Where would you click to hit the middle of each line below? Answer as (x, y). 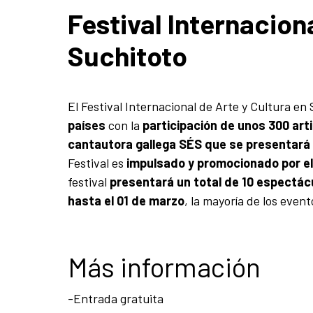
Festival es (96, 162)
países (87, 125)
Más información (164, 266)
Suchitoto (128, 55)
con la (124, 125)
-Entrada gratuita (116, 298)
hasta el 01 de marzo (126, 200)
